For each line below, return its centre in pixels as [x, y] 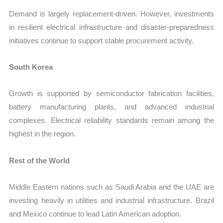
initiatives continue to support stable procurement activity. [102, 40]
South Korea [31, 67]
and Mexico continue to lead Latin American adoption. [95, 214]
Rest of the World [40, 160]
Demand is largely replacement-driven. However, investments [111, 13]
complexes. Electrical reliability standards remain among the [111, 120]
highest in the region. [43, 134]
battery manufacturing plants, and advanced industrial [111, 107]
